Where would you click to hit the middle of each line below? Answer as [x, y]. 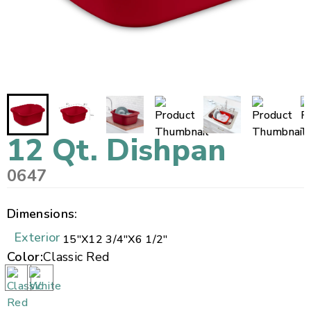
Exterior [37, 237]
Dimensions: [42, 214]
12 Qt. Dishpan [117, 151]
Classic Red [76, 257]
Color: [25, 257]
